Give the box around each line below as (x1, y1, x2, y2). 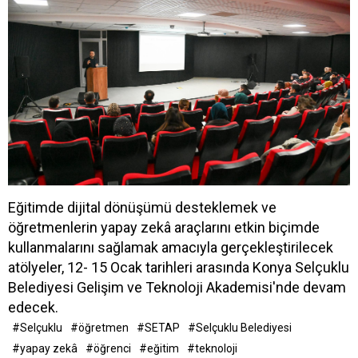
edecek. (8, 299, 58, 316)
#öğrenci (86, 342, 131, 356)
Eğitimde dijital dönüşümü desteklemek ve (8, 199, 276, 217)
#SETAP (137, 321, 180, 335)
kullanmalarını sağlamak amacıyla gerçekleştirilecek (8, 239, 333, 257)
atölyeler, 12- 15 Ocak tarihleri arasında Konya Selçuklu (8, 259, 349, 276)
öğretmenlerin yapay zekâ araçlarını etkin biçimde (8, 219, 320, 237)
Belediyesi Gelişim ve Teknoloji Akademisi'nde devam (8, 279, 346, 296)
